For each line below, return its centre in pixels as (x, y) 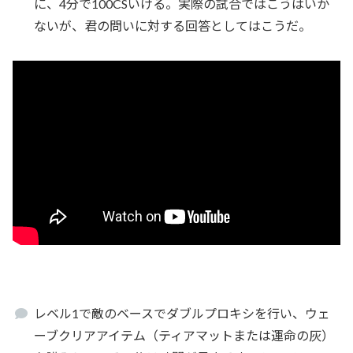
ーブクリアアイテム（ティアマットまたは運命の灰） (184, 335)
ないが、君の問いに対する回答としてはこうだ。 (173, 26)
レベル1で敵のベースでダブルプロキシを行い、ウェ (182, 313)
